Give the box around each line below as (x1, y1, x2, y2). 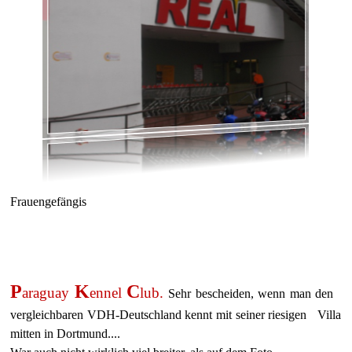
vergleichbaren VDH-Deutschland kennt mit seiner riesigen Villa (10, 308, 342, 321)
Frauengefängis (10, 195, 86, 208)
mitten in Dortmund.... (10, 327, 120, 340)
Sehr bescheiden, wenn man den (163, 287, 342, 300)
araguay (22, 284, 75, 301)
